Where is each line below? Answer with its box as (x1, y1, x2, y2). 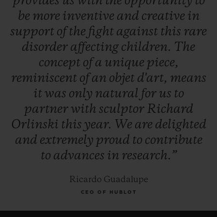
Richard (146, 103, 193, 116)
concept (38, 56, 83, 69)
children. (121, 41, 174, 54)
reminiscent (11, 72, 79, 85)
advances (53, 149, 107, 162)
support (10, 25, 57, 38)
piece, (146, 56, 179, 69)
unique (104, 56, 147, 69)
